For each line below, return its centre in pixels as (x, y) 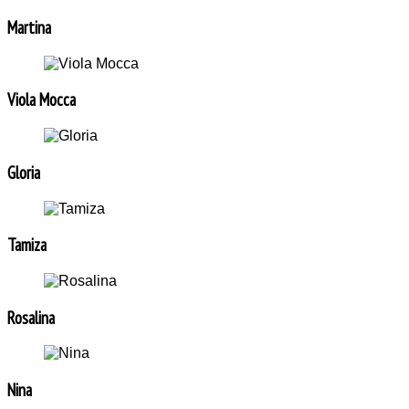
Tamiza (27, 245)
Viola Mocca (42, 100)
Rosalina (31, 317)
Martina (29, 27)
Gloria (24, 172)
